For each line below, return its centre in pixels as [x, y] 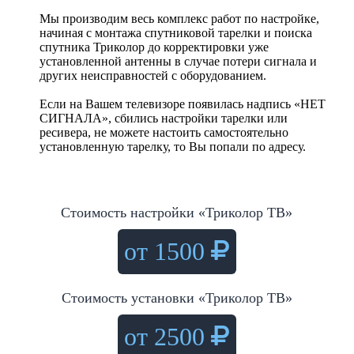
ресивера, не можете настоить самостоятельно [164, 132]
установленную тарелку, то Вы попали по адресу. [172, 146]
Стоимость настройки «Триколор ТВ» [177, 212]
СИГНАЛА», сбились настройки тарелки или [163, 118]
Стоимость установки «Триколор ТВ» [177, 298]
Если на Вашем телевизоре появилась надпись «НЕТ [182, 104]
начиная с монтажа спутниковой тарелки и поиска [175, 32]
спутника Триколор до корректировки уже [154, 47]
